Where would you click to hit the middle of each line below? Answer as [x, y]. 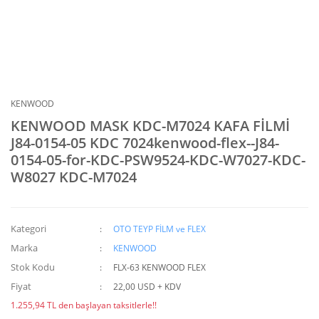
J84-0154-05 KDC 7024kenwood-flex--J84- [145, 143]
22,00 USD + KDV [147, 287]
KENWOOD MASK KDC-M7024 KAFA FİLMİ [150, 126]
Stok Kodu [33, 267]
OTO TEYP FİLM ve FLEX [160, 229]
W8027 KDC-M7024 [74, 177]
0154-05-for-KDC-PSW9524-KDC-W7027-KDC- [158, 160]
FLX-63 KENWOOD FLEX [160, 267]
